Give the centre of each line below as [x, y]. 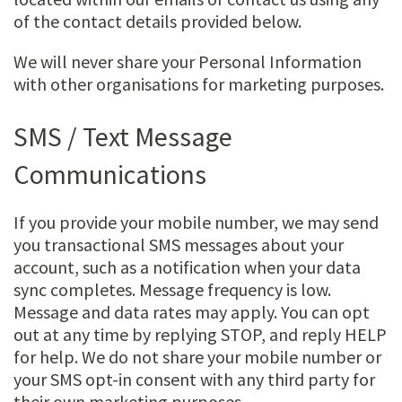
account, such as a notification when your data [187, 267]
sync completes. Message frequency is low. [172, 290]
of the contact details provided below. [157, 22]
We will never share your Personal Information [188, 62]
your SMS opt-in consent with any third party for [194, 380]
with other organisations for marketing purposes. [199, 84]
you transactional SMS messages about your [179, 245]
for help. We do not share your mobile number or [197, 357]
